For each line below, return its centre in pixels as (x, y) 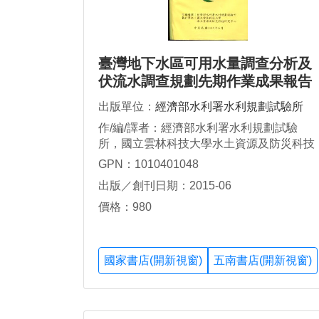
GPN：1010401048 (148, 164)
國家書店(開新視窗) (153, 261)
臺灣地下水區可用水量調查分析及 (205, 63)
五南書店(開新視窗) (263, 261)
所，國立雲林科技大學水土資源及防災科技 (206, 143)
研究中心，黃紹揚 (144, 159)
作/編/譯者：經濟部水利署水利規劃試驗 (198, 128)
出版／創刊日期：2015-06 (165, 186)
